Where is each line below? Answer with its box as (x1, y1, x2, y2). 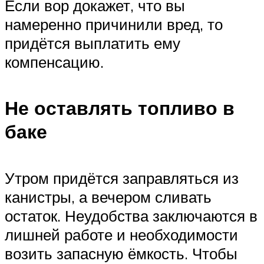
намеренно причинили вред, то (5, 14, 223, 34)
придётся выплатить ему (5, 33, 180, 52)
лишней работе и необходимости (5, 225, 238, 244)
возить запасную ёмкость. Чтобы (5, 243, 237, 263)
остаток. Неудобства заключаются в (5, 206, 258, 225)
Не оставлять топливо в (5, 96, 235, 120)
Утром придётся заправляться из (5, 168, 239, 187)
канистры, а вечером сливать (5, 187, 212, 206)
